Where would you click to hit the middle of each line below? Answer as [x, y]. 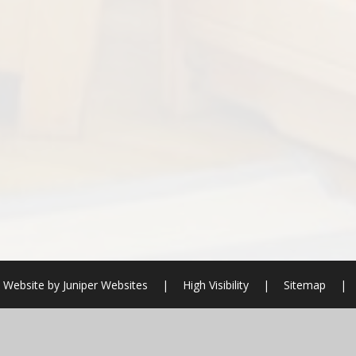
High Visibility [215, 284]
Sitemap [304, 284]
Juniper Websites [103, 284]
